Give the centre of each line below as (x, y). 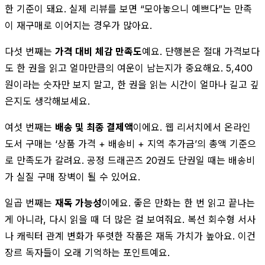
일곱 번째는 (30, 203)
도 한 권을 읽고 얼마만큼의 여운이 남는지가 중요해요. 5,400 (129, 68)
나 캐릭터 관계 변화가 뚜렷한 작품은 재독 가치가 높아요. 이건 (130, 236)
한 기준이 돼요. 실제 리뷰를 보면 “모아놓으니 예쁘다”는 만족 (128, 9)
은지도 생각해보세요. (47, 101)
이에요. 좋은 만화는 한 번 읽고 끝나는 (178, 203)
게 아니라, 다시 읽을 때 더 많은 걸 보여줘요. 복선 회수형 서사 (130, 219)
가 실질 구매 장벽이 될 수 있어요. (72, 177)
